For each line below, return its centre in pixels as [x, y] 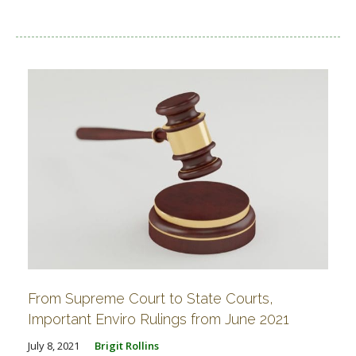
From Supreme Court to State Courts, [151, 298]
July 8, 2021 [54, 345]
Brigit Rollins [127, 345]
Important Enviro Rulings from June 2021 [159, 319]
